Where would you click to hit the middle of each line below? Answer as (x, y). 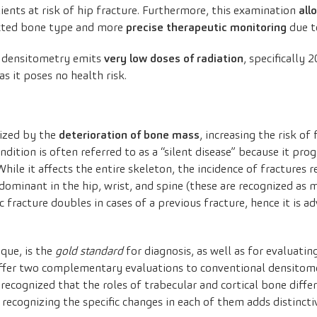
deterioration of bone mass (129, 135)
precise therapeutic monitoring (205, 28)
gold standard (89, 251)
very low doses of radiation (172, 59)
